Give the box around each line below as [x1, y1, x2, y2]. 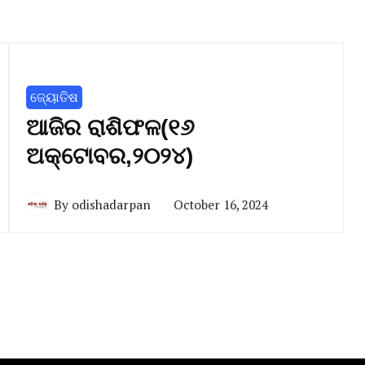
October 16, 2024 [173, 196, 268, 213]
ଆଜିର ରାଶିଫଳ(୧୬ [25, 115, 195, 141]
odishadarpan [71, 196, 151, 213]
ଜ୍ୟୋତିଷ [29, 89, 78, 106]
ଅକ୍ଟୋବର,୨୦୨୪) [25, 143, 193, 169]
